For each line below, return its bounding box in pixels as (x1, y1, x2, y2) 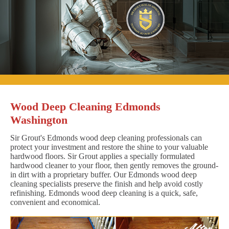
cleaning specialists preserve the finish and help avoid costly (10, 179, 203, 189)
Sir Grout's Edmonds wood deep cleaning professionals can (10, 133, 202, 143)
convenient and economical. (10, 198, 100, 207)
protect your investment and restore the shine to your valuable (10, 143, 208, 152)
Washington (10, 113, 67, 127)
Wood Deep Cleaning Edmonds (10, 100, 161, 113)
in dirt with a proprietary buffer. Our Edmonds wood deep (10, 170, 197, 179)
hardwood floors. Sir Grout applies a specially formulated (10, 152, 195, 161)
